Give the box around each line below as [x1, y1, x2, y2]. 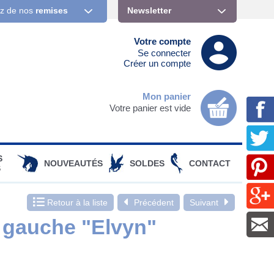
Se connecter [137, 48, 191, 59]
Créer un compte [123, 58, 191, 69]
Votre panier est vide [109, 102, 191, 113]
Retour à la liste [45, 197, 108, 207]
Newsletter [127, 6, 172, 15]
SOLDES [130, 158, 165, 168]
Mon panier [142, 91, 191, 102]
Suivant [190, 197, 218, 207]
